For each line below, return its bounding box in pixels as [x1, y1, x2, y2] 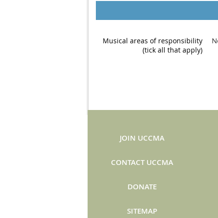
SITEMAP [127, 206, 157, 216]
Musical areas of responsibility [102, 36, 202, 45]
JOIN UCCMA [120, 133, 164, 143]
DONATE [127, 182, 157, 192]
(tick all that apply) [142, 45, 202, 54]
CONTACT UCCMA [111, 157, 173, 167]
